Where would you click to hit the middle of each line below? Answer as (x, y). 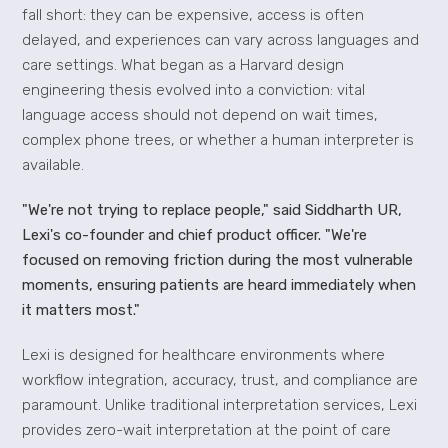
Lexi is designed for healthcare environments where (204, 354)
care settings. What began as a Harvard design (183, 64)
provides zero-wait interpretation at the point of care (207, 429)
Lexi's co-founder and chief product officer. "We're (195, 234)
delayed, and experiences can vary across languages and (221, 39)
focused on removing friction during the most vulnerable (218, 259)
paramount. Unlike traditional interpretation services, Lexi (220, 404)
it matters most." (81, 309)
